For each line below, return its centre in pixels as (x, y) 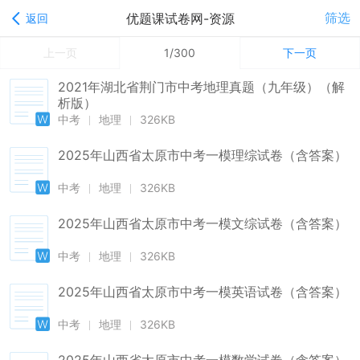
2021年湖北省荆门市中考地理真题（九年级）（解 (201, 87)
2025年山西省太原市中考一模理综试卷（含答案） (202, 155)
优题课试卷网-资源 (180, 18)
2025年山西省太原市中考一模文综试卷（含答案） (202, 223)
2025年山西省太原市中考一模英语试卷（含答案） (202, 292)
